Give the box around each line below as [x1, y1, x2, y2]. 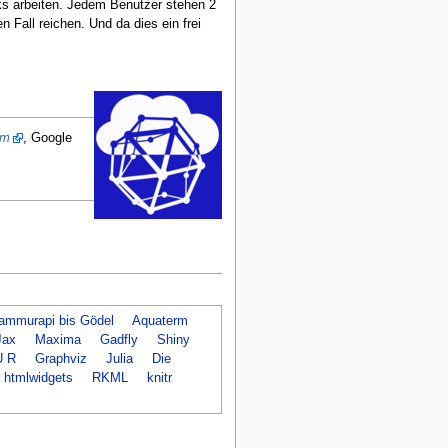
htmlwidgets [3, 370, 73, 385]
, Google [22, 131, 72, 146]
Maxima [34, 332, 81, 347]
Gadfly [99, 332, 138, 347]
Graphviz [34, 351, 87, 366]
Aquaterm [131, 313, 188, 328]
